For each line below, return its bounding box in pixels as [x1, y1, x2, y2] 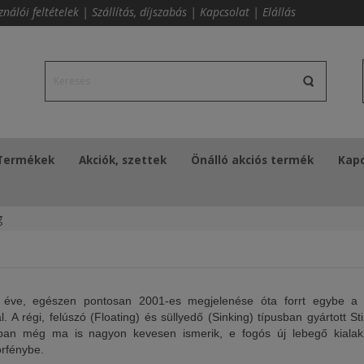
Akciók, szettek [79, 153, 167, 167]
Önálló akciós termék [191, 153, 314, 167]
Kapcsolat [200, 4, 249, 19]
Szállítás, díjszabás [92, 4, 187, 19]
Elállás [262, 4, 296, 19]
